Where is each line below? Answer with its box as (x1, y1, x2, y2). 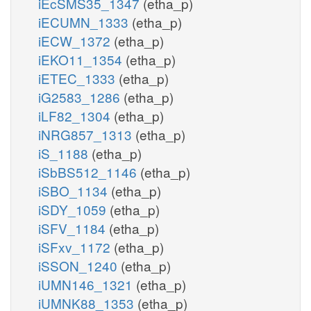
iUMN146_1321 (38, 274, 136, 294)
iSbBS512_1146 (38, 162, 140, 181)
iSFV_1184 (38, 218, 109, 237)
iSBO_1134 (38, 180, 111, 200)
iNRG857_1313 (38, 124, 135, 144)
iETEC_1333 (38, 68, 119, 87)
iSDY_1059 (38, 199, 110, 219)
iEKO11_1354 (38, 49, 126, 69)
